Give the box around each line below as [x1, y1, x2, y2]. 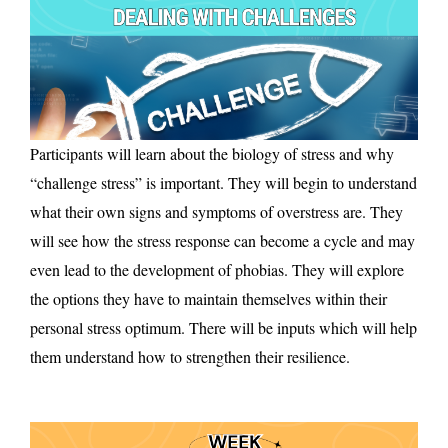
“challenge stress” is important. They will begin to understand [30, 171, 417, 193]
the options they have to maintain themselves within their [30, 287, 387, 309]
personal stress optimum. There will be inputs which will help [30, 316, 417, 338]
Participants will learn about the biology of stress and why [30, 142, 394, 164]
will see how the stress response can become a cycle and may [30, 229, 415, 251]
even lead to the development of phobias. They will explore [30, 258, 404, 280]
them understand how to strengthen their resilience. [30, 345, 350, 367]
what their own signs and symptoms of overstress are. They [30, 200, 403, 222]
